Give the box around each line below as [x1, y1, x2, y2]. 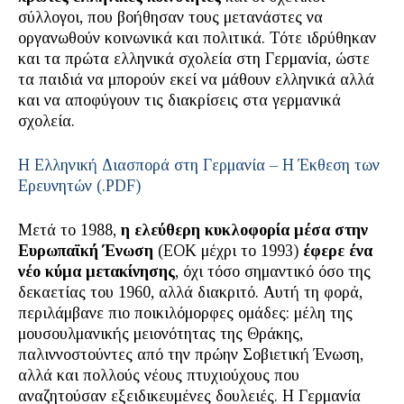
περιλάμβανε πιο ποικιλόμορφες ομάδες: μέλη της [18, 304, 353, 322]
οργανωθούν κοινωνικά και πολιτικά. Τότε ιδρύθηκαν [18, 29, 376, 47]
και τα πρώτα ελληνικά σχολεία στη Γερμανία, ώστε [18, 50, 370, 68]
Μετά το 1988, [18, 221, 121, 239]
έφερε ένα [303, 242, 372, 260]
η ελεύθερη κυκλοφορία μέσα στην [121, 221, 368, 239]
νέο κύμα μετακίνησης [18, 262, 175, 280]
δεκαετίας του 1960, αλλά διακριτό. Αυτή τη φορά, [18, 283, 363, 301]
